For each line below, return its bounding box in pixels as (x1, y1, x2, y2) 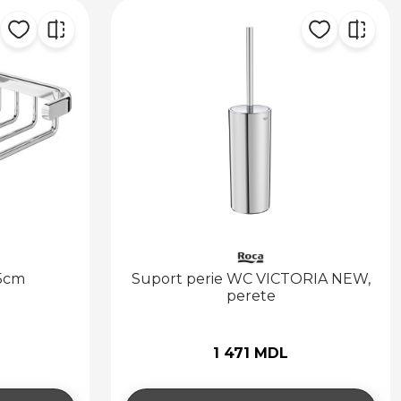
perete (226, 286, 276, 304)
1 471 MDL (213, 344, 288, 362)
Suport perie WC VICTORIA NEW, (131, 269, 371, 287)
